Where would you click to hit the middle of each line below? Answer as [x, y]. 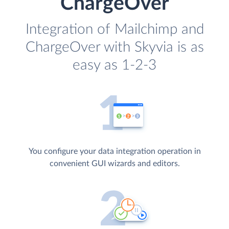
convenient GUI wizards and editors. [114, 164]
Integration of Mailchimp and [114, 30]
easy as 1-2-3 [114, 65]
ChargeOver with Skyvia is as [114, 48]
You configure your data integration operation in [114, 152]
